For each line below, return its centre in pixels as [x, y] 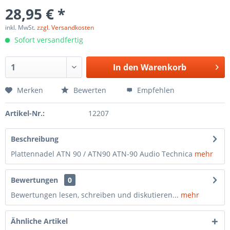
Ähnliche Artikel [39, 221]
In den [126, 67]
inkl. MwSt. [21, 27]
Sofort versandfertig [48, 40]
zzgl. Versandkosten [65, 27]
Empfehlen [155, 90]
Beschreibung [35, 139]
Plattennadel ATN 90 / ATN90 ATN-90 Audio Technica [103, 154]
